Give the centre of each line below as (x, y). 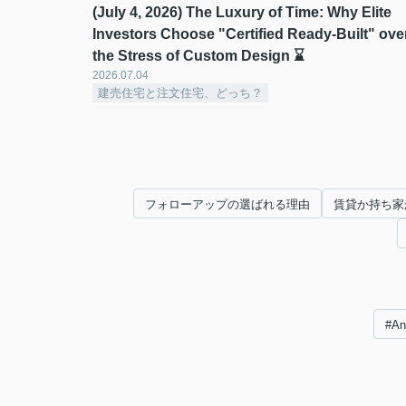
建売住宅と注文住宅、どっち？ (180, 93)
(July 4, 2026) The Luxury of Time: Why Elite (242, 12)
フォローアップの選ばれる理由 (227, 204)
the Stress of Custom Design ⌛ (198, 56)
